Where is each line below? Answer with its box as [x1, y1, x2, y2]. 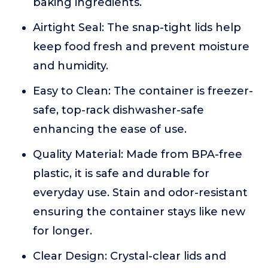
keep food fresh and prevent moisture [33, 40, 249, 53]
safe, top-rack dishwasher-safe [33, 103, 204, 117]
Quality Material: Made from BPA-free [33, 148, 242, 161]
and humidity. [33, 59, 108, 72]
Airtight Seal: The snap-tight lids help [33, 21, 241, 34]
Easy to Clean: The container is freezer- [33, 84, 253, 98]
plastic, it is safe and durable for [33, 167, 209, 180]
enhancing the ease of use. [33, 123, 187, 136]
